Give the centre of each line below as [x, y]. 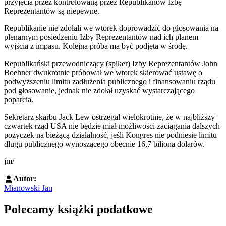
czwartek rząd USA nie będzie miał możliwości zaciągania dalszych [112, 126]
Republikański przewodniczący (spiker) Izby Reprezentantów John [111, 63]
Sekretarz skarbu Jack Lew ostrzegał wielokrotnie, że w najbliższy [109, 117]
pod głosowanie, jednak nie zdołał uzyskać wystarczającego [99, 90]
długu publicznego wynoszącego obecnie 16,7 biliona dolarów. [104, 144]
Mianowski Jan [28, 188]
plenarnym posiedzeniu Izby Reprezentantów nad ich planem [101, 37]
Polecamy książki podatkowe [78, 210]
